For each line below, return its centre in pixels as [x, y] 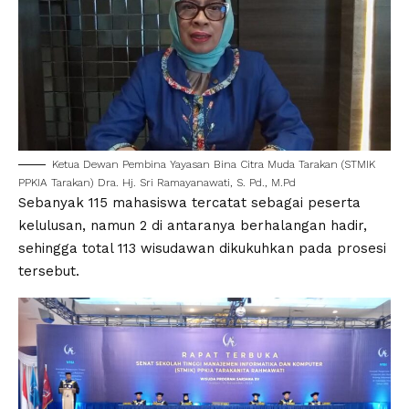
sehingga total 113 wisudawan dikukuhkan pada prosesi [202, 248]
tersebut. [49, 271]
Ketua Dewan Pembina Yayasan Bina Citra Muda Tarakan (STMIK [214, 164]
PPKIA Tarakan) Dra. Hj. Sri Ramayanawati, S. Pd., [145, 182]
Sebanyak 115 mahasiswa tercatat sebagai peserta [189, 202]
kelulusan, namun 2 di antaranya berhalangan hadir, [193, 225]
